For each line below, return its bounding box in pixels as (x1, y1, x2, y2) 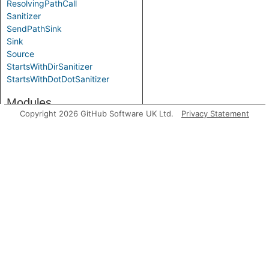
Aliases (7, 160, 44, 174)
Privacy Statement (181, 109, 249, 118)
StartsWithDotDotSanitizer (7, 74, 109, 84)
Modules (7, 96, 52, 109)
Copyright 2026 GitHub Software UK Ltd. (20, 109, 174, 118)
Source (7, 49, 34, 59)
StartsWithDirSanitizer (7, 61, 92, 71)
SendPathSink (7, 23, 62, 34)
